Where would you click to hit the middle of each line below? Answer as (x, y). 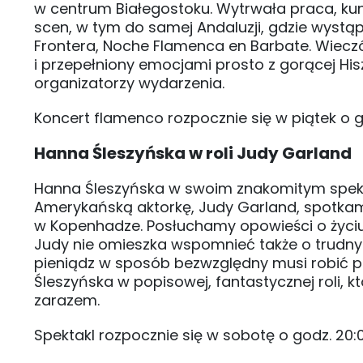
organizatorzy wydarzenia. (129, 83)
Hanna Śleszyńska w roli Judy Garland (193, 153)
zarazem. (69, 300)
